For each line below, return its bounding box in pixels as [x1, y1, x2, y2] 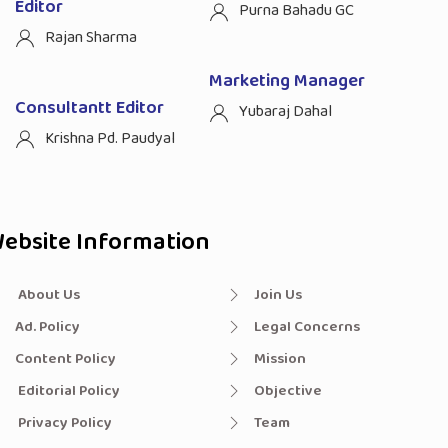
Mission [254, 346, 306, 371]
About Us [15, 282, 80, 307]
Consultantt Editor [15, 93, 164, 122]
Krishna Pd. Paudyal [45, 125, 175, 151]
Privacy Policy [15, 410, 112, 435]
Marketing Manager [209, 67, 365, 96]
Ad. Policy [15, 314, 80, 339]
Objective [254, 378, 322, 403]
